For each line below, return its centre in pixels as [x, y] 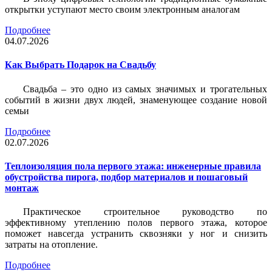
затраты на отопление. [51, 245]
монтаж [22, 188]
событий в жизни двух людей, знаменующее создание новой [136, 100]
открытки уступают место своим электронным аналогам [122, 10]
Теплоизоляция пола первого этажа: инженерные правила [133, 166]
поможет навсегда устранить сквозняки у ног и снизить [136, 234]
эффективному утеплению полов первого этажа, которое [136, 223]
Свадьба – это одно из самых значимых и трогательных [145, 89]
